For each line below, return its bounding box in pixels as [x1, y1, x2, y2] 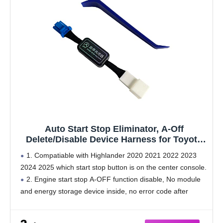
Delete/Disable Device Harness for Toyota [26, 134, 202, 145]
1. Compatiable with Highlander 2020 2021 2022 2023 [26, 151, 197, 160]
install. [20, 199, 40, 208]
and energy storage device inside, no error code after [20, 187, 188, 196]
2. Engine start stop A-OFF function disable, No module [26, 175, 201, 184]
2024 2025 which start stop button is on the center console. [20, 163, 207, 172]
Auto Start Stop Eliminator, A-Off [44, 124, 184, 134]
